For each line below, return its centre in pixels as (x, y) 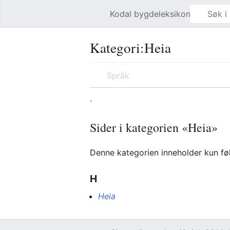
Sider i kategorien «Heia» (154, 127)
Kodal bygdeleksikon (150, 14)
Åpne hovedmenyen (100, 19)
